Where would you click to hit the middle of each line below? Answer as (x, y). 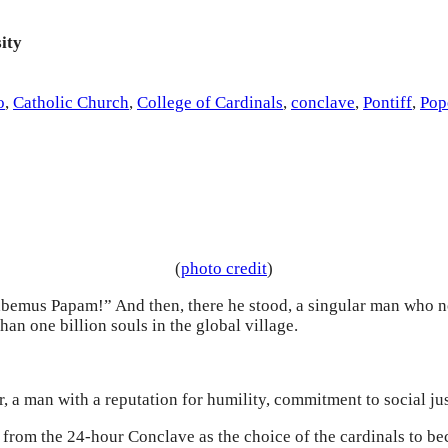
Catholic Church (71, 102)
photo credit (224, 269)
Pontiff (387, 102)
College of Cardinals (210, 102)
